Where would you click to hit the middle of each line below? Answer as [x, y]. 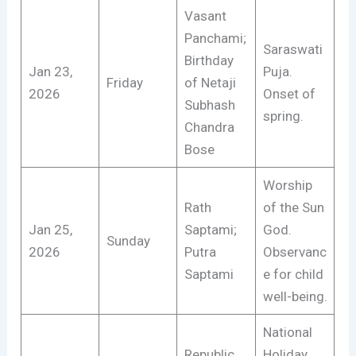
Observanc [294, 252]
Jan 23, [50, 71]
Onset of [289, 93]
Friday [124, 82]
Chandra [209, 127]
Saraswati [292, 49]
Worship [287, 185]
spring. [283, 116]
